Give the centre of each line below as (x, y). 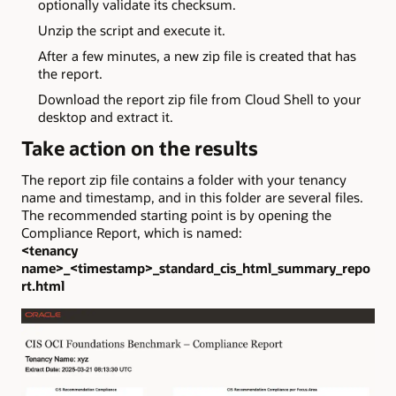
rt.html (43, 286)
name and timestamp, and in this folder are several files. (192, 198)
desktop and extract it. (105, 116)
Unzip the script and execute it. (131, 30)
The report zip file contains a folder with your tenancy (184, 180)
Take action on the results (140, 148)
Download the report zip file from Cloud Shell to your (199, 99)
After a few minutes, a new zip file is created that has (197, 56)
